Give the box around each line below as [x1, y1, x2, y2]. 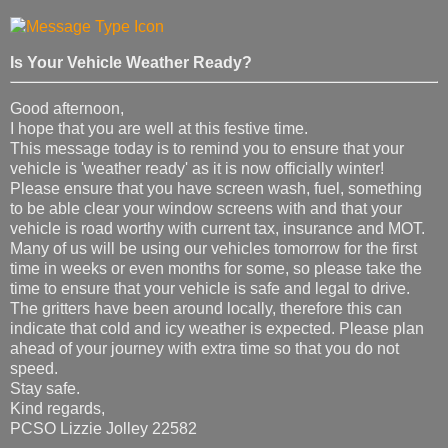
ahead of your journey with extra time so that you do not [10, 340, 399, 358]
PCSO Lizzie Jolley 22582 [10, 420, 197, 438]
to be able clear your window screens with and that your [10, 200, 402, 218]
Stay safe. [10, 380, 80, 398]
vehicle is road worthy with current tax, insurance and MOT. [10, 220, 425, 238]
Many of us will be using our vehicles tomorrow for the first [10, 240, 417, 258]
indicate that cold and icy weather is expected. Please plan [10, 320, 424, 338]
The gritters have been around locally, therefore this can [10, 300, 402, 318]
